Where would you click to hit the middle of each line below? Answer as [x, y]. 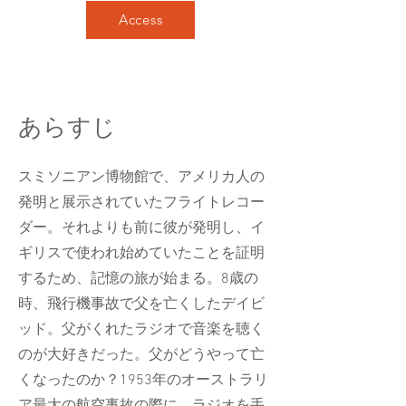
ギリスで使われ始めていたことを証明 [141, 253]
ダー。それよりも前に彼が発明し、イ [141, 228]
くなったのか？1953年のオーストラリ [143, 380]
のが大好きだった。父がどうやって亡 [141, 355]
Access [140, 20]
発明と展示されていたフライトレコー [141, 203]
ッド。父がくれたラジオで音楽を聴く [141, 329]
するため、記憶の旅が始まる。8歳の [138, 279]
